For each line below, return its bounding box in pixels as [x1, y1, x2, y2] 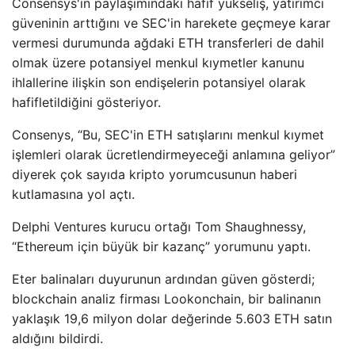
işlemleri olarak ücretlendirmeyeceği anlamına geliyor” [12, 147, 335, 162]
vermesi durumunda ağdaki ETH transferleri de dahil [12, 35, 324, 51]
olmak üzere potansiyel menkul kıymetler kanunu [12, 55, 304, 71]
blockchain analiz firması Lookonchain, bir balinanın [12, 291, 321, 307]
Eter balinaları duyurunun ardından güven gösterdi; [12, 271, 315, 287]
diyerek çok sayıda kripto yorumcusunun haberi [12, 166, 297, 182]
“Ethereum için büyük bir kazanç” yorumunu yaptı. [12, 239, 311, 254]
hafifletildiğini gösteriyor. [12, 94, 161, 110]
